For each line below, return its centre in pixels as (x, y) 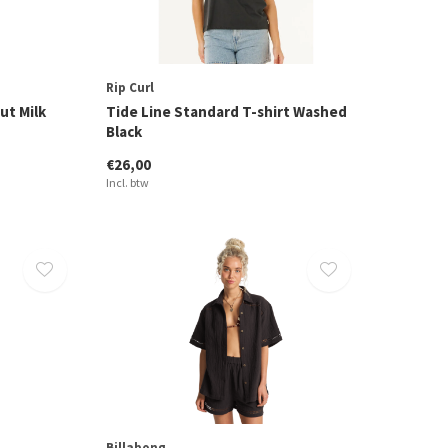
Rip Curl (129, 88)
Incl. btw (127, 183)
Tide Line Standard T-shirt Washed (226, 112)
